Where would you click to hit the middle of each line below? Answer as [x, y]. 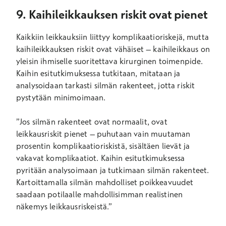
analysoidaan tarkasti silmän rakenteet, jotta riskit [106, 85]
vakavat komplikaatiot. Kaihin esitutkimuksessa [101, 158]
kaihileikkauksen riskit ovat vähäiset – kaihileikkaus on [113, 49]
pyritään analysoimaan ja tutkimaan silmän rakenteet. [113, 170]
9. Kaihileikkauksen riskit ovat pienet [112, 14]
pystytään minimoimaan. [62, 97]
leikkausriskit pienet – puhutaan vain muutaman [103, 134]
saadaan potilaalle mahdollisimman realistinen [100, 194]
